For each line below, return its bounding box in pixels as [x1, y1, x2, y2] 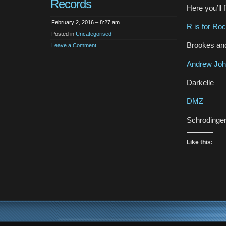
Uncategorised [76, 30, 111, 37]
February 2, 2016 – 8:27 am [51, 19, 120, 25]
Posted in [51, 30, 76, 37]
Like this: [187, 138, 213, 146]
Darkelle [187, 78, 214, 87]
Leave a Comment [51, 42, 96, 48]
